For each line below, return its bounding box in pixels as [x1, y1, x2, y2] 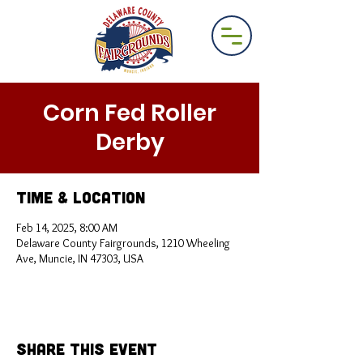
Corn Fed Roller [43, 97, 216, 129]
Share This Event [16, 339, 157, 358]
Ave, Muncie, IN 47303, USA [16, 251, 143, 266]
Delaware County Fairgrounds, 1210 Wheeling [16, 236, 230, 250]
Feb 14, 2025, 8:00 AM [16, 220, 117, 235]
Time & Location [16, 187, 145, 207]
